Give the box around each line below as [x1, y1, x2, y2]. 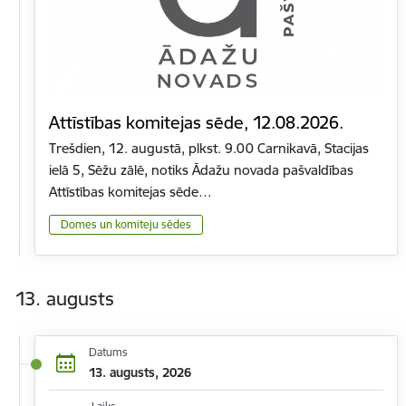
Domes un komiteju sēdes [61, 217, 191, 231]
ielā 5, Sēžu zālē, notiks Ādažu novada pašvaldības [49, 161, 353, 179]
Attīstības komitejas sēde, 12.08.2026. [49, 111, 343, 134]
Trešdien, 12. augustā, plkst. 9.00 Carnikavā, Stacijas [49, 140, 369, 158]
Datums [88, 344, 128, 359]
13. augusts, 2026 [88, 363, 191, 381]
